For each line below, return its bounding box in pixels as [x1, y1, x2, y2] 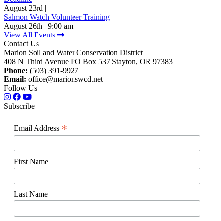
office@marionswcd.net [26, 75, 103, 84]
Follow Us [4, 84, 37, 93]
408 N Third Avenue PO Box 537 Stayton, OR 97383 [4, 57, 173, 66]
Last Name [14, 189, 48, 198]
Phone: [4, 66, 28, 75]
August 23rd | [4, 4, 46, 13]
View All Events [4, 31, 57, 39]
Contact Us [4, 39, 39, 48]
